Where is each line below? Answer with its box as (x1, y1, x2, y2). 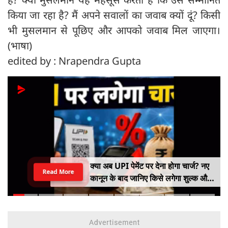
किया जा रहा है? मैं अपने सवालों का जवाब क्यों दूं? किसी (8, 8, 220, 22)
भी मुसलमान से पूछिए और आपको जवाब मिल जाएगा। (8, 23, 220, 37)
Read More (43, 167, 74, 176)
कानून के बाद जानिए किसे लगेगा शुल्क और (90, 173, 211, 184)
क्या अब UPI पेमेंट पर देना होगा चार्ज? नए (90, 160, 209, 172)
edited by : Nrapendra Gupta (8, 53, 141, 68)
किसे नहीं (90, 185, 117, 196)
